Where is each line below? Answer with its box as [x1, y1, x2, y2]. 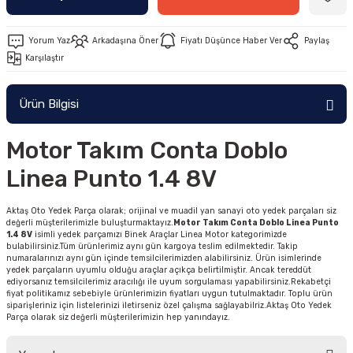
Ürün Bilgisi [19, 97, 79, 111]
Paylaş [304, 35, 329, 46]
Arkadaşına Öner [92, 35, 158, 46]
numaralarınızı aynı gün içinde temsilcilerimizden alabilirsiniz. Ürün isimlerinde [6, 253, 321, 263]
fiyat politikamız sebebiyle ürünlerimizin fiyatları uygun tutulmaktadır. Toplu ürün [6, 288, 333, 299]
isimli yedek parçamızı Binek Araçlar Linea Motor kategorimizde [32, 229, 287, 240]
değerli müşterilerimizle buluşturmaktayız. [6, 217, 173, 228]
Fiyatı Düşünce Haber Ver [180, 35, 282, 46]
